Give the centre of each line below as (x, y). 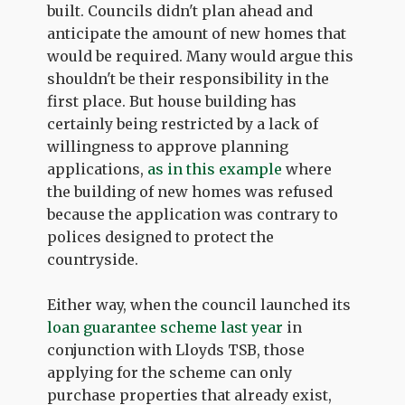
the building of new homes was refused (190, 192)
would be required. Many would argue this (201, 56)
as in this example (217, 169)
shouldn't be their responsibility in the (188, 79)
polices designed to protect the (161, 237)
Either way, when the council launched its (199, 305)
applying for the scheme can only (170, 372)
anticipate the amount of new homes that (197, 33)
